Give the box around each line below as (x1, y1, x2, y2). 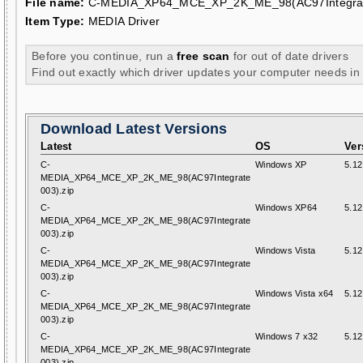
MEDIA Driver (84, 15, 160, 28)
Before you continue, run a (32, 49, 177, 62)
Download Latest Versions (41, 121, 228, 137)
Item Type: (25, 15, 85, 28)
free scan (177, 49, 230, 62)
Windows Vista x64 (255, 288, 334, 298)
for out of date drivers (229, 49, 349, 62)
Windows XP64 (255, 203, 318, 212)
